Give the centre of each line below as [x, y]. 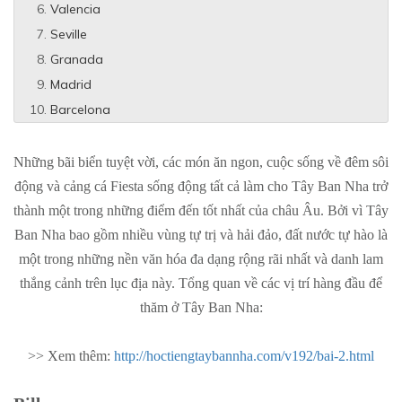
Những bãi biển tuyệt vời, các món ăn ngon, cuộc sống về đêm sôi [201, 162]
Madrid [71, 84]
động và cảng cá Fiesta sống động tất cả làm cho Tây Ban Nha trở [201, 186]
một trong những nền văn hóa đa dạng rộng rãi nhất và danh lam [201, 259]
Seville [69, 34]
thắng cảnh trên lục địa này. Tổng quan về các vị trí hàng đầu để [201, 283]
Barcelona [80, 109]
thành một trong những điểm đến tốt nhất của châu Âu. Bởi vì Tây [201, 210]
